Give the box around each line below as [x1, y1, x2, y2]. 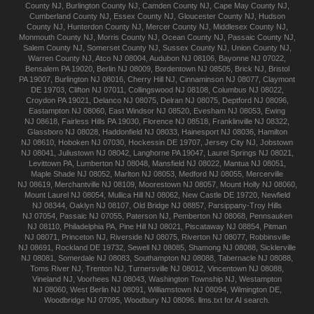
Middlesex [212, 22, 247, 32]
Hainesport [181, 128, 219, 137]
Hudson [258, 12, 285, 21]
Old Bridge [133, 201, 169, 210]
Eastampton [29, 107, 69, 116]
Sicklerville [260, 243, 296, 252]
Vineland [32, 275, 61, 284]
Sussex [162, 43, 189, 53]
